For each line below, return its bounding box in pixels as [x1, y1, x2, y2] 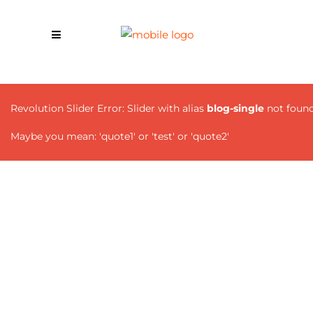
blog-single [207, 102, 264, 115]
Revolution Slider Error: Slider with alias [10, 102, 207, 115]
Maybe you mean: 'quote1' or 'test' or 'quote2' [10, 130, 229, 143]
